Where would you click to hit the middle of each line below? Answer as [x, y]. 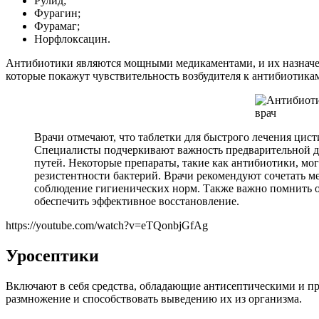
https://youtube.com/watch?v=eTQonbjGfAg [107, 225]
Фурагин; [57, 13]
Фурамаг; [57, 26]
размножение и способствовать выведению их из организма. [154, 298]
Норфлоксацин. [72, 38]
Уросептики [52, 255]
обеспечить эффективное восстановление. [137, 201]
